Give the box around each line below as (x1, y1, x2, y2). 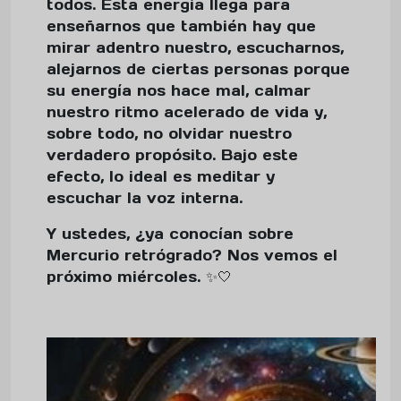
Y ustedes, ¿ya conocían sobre (47, 225, 294, 243)
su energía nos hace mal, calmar (47, 81, 311, 99)
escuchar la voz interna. (47, 189, 243, 207)
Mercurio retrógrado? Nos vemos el (47, 246, 337, 264)
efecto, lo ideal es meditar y (47, 167, 275, 185)
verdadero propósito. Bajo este (47, 146, 298, 164)
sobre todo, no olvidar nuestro (47, 124, 292, 142)
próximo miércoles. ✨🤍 (47, 268, 232, 286)
